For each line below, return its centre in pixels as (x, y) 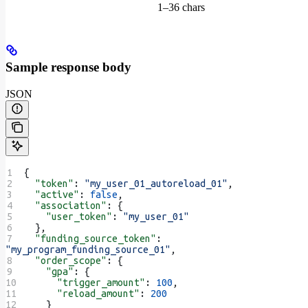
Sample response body (68, 67)
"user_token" (68, 216)
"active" (52, 194)
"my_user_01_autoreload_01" (156, 183)
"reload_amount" (82, 293)
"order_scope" (66, 260)
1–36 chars (181, 8)
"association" (66, 205)
